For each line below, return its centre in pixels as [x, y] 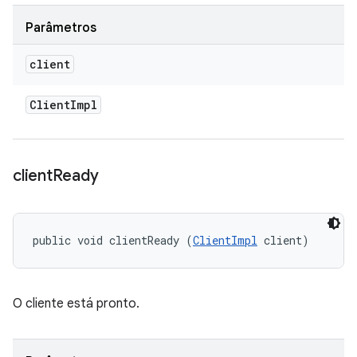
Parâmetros [61, 28]
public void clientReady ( [113, 240]
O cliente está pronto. [76, 304]
